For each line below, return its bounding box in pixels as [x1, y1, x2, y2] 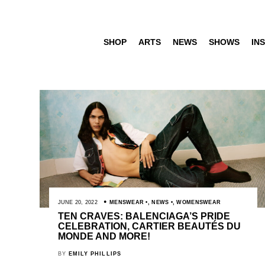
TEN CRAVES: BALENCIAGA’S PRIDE [57, 211, 230, 221]
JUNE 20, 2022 [57, 199, 98, 205]
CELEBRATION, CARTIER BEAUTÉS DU [57, 221, 241, 231]
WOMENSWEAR [176, 199, 221, 205]
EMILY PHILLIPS [68, 250, 121, 257]
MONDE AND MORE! [57, 231, 150, 241]
